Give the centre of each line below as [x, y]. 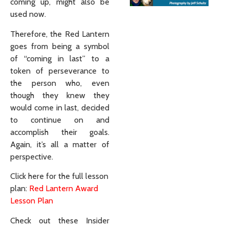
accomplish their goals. [60, 132]
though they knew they [60, 95]
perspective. [32, 156]
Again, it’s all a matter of [60, 144]
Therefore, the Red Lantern [60, 34]
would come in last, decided [60, 107]
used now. [29, 14]
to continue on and [60, 120]
